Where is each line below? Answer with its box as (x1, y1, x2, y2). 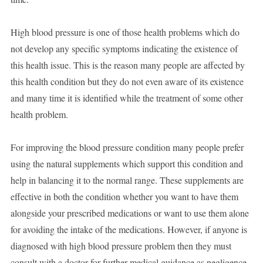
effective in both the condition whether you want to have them (10, 190, 238, 203)
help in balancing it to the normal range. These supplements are (10, 174, 244, 187)
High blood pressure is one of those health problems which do (10, 26, 240, 39)
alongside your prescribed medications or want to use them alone (10, 207, 249, 220)
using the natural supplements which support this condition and (10, 157, 243, 170)
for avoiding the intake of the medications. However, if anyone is (10, 223, 247, 236)
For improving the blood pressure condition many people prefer (10, 141, 244, 154)
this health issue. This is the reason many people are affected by (10, 59, 245, 72)
